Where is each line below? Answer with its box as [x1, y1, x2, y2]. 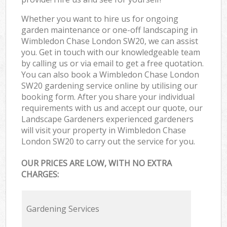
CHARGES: [21, 169, 59, 180]
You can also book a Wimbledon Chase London [21, 68, 200, 80]
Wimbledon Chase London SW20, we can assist [21, 35, 199, 47]
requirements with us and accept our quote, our [21, 102, 203, 113]
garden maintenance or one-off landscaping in [21, 24, 198, 35]
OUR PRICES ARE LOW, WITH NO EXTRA [21, 158, 172, 169]
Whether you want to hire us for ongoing [21, 13, 179, 24]
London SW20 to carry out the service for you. [21, 135, 196, 147]
